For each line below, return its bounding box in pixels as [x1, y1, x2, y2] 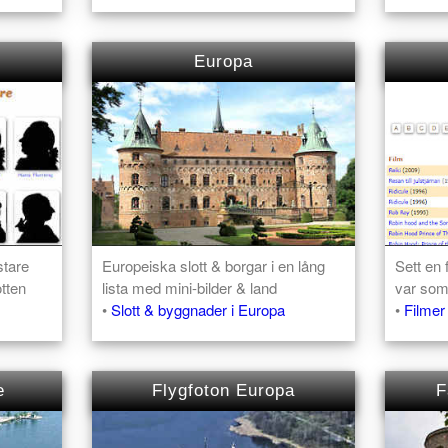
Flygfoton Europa [152, 381, 296, 401]
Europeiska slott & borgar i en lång [102, 255, 326, 277]
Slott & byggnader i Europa [111, 299, 286, 321]
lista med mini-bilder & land [102, 277, 278, 299]
